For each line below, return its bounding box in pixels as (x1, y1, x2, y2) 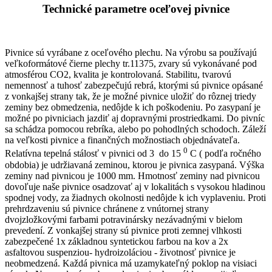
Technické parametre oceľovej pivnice (42, 2, 229, 15)
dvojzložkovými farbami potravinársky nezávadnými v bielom (5, 214, 242, 225)
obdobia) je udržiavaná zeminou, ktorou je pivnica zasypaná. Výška (5, 159, 264, 170)
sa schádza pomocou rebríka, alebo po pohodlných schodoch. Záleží (5, 124, 266, 135)
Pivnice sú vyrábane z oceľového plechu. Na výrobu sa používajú (5, 47, 257, 58)
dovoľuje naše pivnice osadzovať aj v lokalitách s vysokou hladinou (5, 181, 265, 192)
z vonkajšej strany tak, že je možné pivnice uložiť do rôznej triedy (5, 91, 256, 102)
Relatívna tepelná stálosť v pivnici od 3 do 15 (5, 148, 183, 159)
